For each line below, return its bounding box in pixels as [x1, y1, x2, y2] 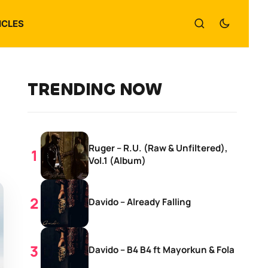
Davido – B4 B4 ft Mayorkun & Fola [89, 243, 234, 256]
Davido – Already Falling [89, 196, 191, 208]
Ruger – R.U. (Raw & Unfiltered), [89, 141, 228, 154]
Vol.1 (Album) [89, 154, 146, 167]
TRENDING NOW [28, 79, 162, 100]
